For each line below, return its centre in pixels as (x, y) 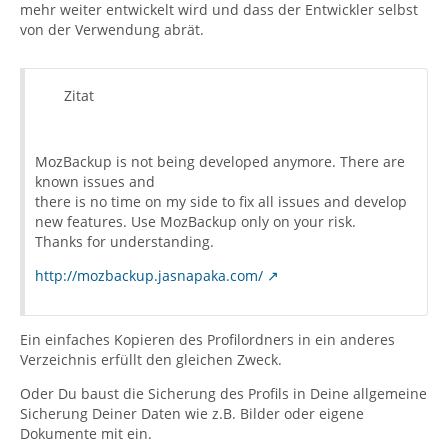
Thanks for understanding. (124, 241)
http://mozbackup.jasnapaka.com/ (149, 275)
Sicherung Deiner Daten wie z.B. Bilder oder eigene (192, 413)
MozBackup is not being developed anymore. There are (220, 161)
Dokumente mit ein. (86, 433)
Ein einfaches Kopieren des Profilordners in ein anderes (207, 339)
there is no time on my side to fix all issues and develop (221, 201)
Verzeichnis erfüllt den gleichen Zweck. (151, 359)
